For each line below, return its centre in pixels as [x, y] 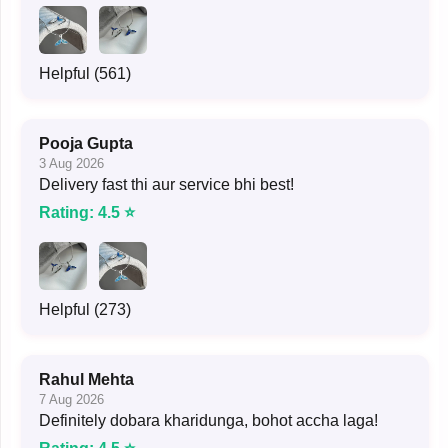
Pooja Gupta [86, 143]
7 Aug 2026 [71, 399]
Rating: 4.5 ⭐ [87, 212]
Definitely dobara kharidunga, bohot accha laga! [208, 420]
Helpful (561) [85, 73]
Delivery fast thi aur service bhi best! [166, 184]
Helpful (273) [85, 309]
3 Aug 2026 [71, 163]
